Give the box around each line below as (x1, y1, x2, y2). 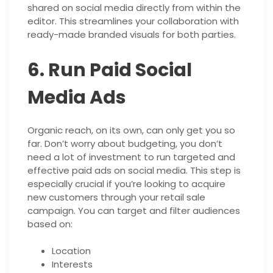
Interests (52, 258, 93, 271)
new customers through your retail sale (27, 190, 205, 204)
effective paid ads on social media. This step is (27, 163, 241, 177)
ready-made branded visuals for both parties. (27, 27, 236, 41)
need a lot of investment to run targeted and (27, 150, 235, 163)
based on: (27, 217, 73, 230)
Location (52, 244, 91, 258)
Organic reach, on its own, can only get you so (27, 123, 235, 136)
